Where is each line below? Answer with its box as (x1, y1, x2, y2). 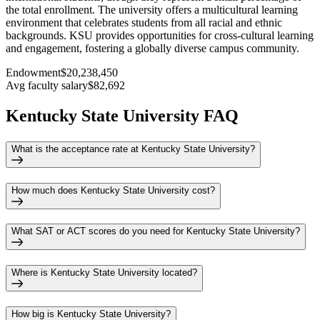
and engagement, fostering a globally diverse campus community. (6, 42, 299, 55)
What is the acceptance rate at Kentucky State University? (11, 143, 255, 154)
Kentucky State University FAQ (6, 106, 239, 126)
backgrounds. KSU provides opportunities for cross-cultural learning (6, 29, 314, 42)
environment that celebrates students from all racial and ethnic (6, 16, 282, 29)
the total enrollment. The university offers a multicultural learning (6, 4, 298, 16)
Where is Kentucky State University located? (11, 267, 197, 279)
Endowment (6, 66, 61, 79)
